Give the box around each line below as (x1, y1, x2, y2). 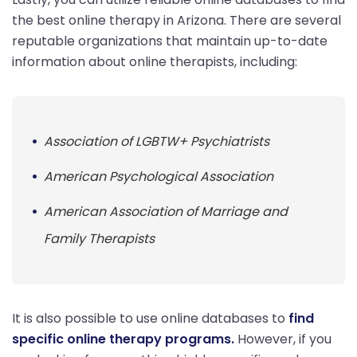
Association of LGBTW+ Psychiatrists (44, 131, 269, 151)
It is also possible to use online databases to (12, 308, 288, 328)
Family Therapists (44, 229, 155, 248)
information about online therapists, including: (12, 52, 297, 71)
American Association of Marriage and (44, 202, 288, 221)
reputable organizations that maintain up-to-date (12, 31, 328, 50)
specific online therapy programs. (12, 329, 234, 348)
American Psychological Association (44, 167, 273, 186)
